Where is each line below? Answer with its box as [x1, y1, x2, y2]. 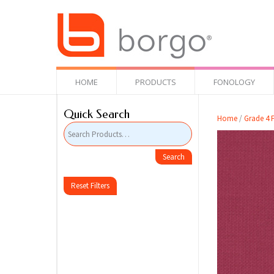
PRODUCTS [135, 76, 176, 87]
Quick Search [64, 107, 130, 121]
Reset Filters [71, 180, 109, 191]
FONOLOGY [213, 76, 255, 87]
